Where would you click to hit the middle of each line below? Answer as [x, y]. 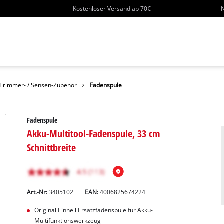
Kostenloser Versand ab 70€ [112, 8]
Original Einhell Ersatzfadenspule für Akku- [93, 210]
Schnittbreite [52, 147]
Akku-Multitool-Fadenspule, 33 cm [94, 133]
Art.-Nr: [38, 192]
